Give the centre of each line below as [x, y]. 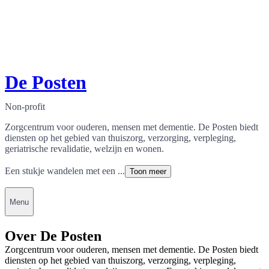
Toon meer [148, 172]
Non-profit [25, 107]
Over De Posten [53, 236]
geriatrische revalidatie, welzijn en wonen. [84, 149]
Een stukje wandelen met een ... [65, 171]
